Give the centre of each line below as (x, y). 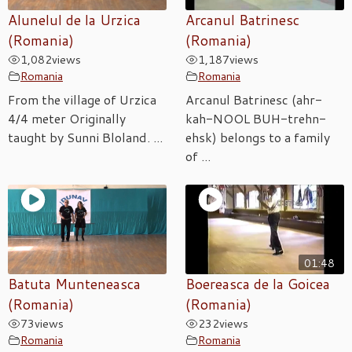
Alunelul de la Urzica (74, 20)
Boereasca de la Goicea (258, 284)
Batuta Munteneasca (74, 284)
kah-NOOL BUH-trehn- (256, 119)
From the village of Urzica (82, 100)
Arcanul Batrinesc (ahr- (254, 100)
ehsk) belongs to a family (258, 137)
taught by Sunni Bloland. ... (85, 137)
